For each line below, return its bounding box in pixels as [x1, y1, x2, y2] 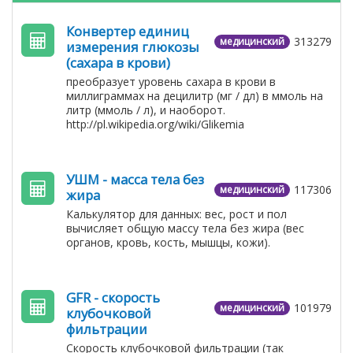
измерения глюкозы [66, 38, 199, 56]
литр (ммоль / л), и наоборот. [66, 102, 225, 117]
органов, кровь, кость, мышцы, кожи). [66, 235, 270, 250]
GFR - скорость [66, 288, 160, 307]
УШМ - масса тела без [66, 170, 204, 188]
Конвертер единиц [66, 22, 189, 40]
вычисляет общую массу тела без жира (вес [66, 221, 304, 236]
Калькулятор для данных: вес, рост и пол [66, 206, 287, 221]
